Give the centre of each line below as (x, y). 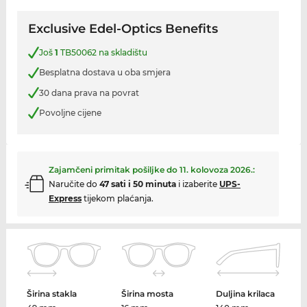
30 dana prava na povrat (89, 93)
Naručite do (74, 184)
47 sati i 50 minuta (137, 184)
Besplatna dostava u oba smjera (105, 73)
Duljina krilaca (245, 293)
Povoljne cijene (70, 113)
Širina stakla (52, 293)
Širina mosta (148, 293)
